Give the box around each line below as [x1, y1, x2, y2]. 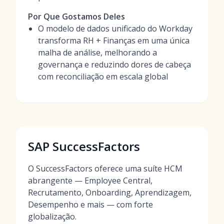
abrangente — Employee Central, [28, 175, 152, 186]
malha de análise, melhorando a [38, 47, 157, 58]
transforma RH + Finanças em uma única [38, 35, 189, 46]
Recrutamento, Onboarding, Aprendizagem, [28, 187, 191, 198]
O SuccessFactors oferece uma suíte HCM [28, 163, 182, 174]
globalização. [28, 211, 76, 222]
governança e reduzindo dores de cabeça [38, 59, 191, 70]
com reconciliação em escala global [38, 71, 168, 82]
